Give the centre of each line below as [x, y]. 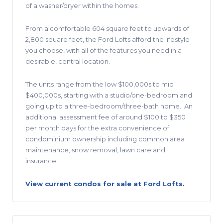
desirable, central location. [68, 61]
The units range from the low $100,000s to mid [100, 84]
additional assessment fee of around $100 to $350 [106, 117]
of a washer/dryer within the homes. [82, 5]
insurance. [42, 161]
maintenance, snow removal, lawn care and [95, 150]
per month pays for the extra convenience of [97, 128]
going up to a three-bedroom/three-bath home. [103, 106]
